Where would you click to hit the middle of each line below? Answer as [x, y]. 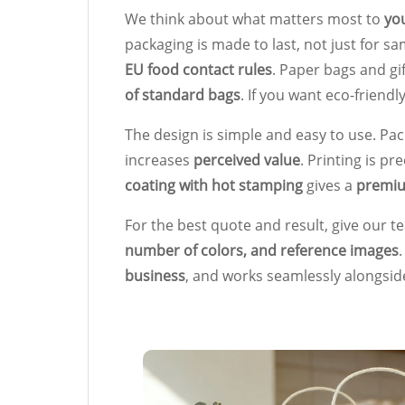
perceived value [247, 160]
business [155, 275]
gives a [330, 185]
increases [159, 160]
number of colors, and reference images [262, 250]
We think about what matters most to [254, 19]
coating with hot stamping [214, 185]
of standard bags [183, 94]
